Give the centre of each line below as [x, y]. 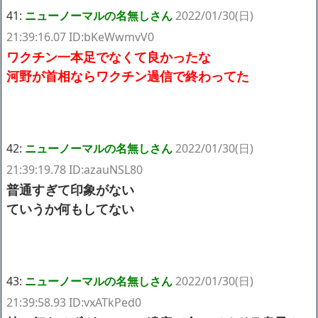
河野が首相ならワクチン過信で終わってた [128, 76]
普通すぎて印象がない [70, 189]
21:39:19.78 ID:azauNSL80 [75, 169]
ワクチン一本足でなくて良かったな [109, 56]
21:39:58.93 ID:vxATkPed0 [74, 302]
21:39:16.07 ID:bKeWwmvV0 [80, 37]
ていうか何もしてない [70, 208]
